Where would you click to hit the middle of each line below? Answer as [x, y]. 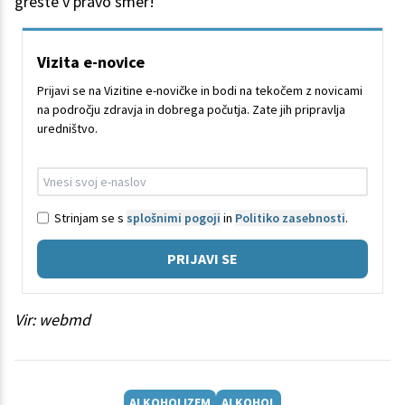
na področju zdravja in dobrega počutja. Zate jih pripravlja [191, 110]
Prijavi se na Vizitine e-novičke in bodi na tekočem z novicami [200, 91]
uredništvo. [67, 129]
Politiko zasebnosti [290, 217]
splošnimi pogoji [174, 217]
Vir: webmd [52, 320]
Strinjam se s [90, 217]
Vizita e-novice [91, 62]
